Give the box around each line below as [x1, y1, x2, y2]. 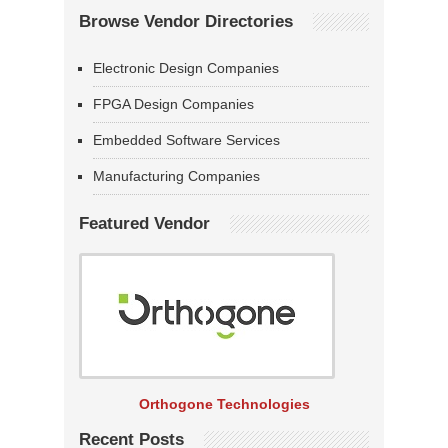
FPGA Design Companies [93, 96, 254, 113]
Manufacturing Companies [93, 168, 260, 185]
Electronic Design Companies [93, 60, 279, 77]
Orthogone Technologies [138, 396, 310, 413]
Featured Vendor [79, 214, 210, 234]
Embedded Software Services [93, 132, 280, 149]
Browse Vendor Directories [79, 12, 293, 32]
